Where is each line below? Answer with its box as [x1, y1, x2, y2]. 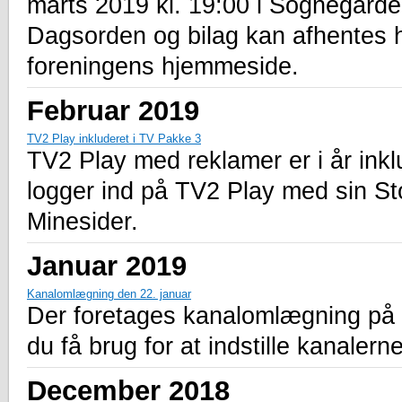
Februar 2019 [27, 94, 199, 126]
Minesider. [27, 207, 138, 235]
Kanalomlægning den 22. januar [27, 286, 191, 301]
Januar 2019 [27, 249, 187, 281]
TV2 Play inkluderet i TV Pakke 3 [27, 131, 201, 145]
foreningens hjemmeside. [27, 52, 299, 80]
